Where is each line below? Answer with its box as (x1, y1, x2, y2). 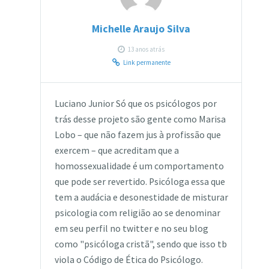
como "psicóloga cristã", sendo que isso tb (54, 238, 227, 250)
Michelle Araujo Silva (92, 22, 191, 36)
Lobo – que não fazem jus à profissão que (54, 129, 221, 141)
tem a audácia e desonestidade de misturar (54, 192, 228, 204)
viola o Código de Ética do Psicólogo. (54, 254, 203, 266)
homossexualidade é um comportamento (54, 160, 224, 172)
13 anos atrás (128, 44, 165, 53)
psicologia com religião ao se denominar (54, 207, 220, 219)
